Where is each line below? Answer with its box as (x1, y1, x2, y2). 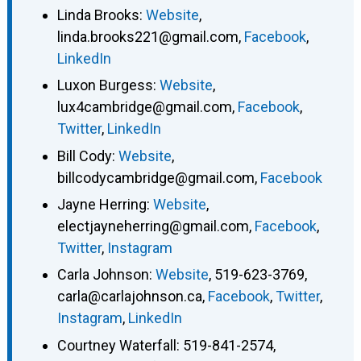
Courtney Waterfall (56, 336, 176, 354)
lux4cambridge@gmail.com (56, 98, 232, 116)
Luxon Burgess (56, 77, 153, 94)
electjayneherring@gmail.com (56, 218, 249, 235)
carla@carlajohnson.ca (56, 288, 202, 305)
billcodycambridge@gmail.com (56, 168, 255, 186)
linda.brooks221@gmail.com (56, 27, 239, 45)
